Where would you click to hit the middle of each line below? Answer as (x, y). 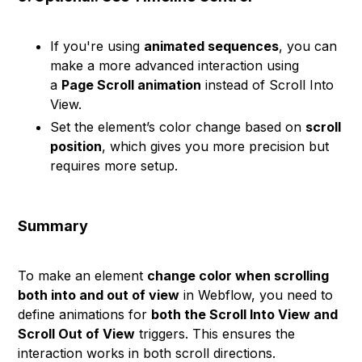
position (76, 146)
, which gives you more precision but (216, 146)
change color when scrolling (238, 276)
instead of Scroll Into (268, 85)
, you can (308, 46)
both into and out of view (99, 295)
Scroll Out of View (77, 334)
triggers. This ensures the (215, 334)
